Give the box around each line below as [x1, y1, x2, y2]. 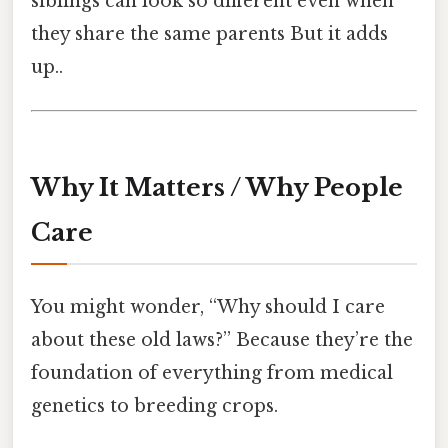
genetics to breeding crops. [31, 394, 278, 417]
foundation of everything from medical [31, 361, 393, 384]
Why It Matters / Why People [31, 172, 403, 202]
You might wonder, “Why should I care [31, 295, 385, 318]
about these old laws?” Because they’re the [31, 328, 413, 351]
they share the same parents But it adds [31, 22, 388, 45]
